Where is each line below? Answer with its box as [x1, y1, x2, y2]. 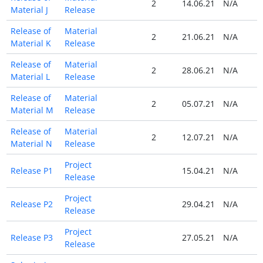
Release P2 [10, 198, 53, 210]
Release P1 [10, 165, 53, 177]
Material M [10, 104, 53, 116]
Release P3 [10, 232, 53, 244]
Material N [10, 138, 52, 150]
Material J [10, 4, 48, 16]
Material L [10, 71, 50, 83]
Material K [10, 38, 51, 49]
